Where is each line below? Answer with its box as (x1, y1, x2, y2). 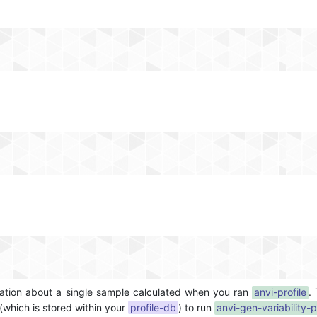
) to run (178, 301, 214, 313)
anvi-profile (253, 285, 306, 298)
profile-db (130, 301, 176, 313)
